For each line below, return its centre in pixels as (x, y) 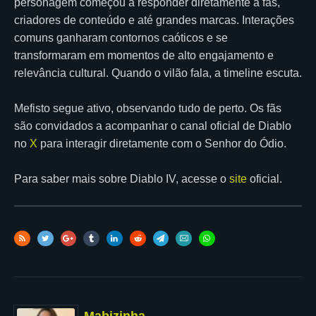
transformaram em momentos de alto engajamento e (144, 55)
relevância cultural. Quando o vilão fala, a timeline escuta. (158, 73)
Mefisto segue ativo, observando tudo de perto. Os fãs (148, 108)
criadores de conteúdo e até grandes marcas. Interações (154, 20)
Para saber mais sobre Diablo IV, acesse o (122, 178)
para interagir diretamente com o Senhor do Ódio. (162, 143)
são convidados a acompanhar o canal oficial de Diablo (153, 126)
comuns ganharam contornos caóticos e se (121, 37)
